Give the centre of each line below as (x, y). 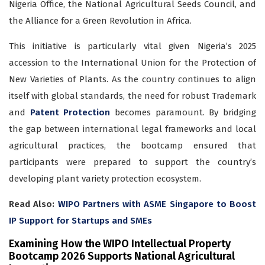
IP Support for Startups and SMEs (80, 221)
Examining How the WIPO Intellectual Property (120, 244)
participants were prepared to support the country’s (132, 162)
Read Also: (33, 204)
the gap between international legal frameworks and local (132, 129)
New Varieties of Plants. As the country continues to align (132, 80)
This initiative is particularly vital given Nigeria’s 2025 (132, 46)
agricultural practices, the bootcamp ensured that (132, 146)
